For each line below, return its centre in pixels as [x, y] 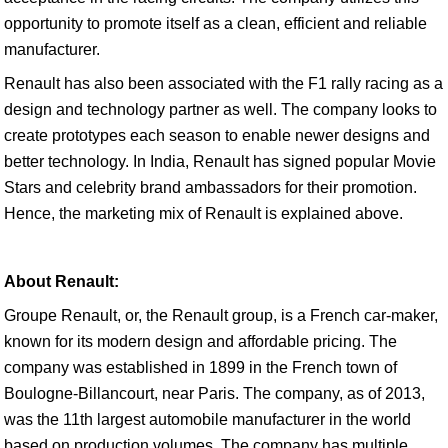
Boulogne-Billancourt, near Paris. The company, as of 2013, [214, 393]
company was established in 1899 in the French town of [200, 367]
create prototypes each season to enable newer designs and [217, 135]
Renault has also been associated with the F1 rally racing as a [223, 83]
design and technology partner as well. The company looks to [220, 109]
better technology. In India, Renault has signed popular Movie [220, 161]
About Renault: [61, 281]
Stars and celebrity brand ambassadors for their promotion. [210, 187]
